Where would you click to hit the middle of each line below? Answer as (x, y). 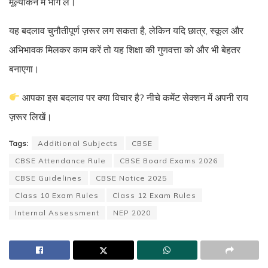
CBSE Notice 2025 (131, 178)
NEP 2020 (132, 212)
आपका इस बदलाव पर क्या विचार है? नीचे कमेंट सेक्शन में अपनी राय (134, 97)
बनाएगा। (24, 68)
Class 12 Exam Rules (154, 195)
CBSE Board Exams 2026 (169, 160)
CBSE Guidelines (48, 178)
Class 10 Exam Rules (57, 195)
